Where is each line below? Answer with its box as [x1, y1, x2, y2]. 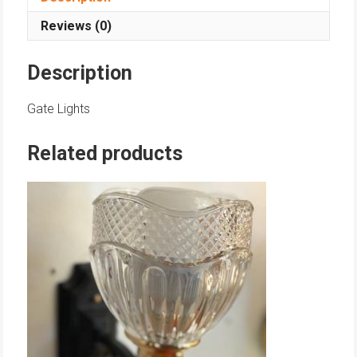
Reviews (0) [41, 18, 112, 34]
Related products [27, 141, 183, 165]
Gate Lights [27, 100, 91, 116]
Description [27, 61, 133, 84]
